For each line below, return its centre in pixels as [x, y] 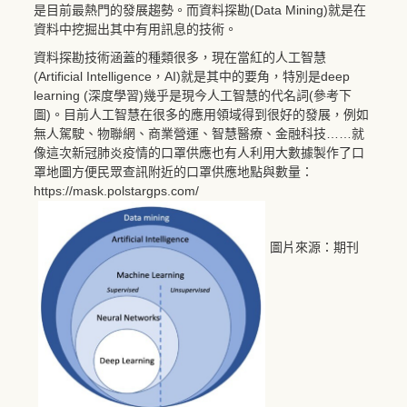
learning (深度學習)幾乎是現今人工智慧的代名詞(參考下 [193, 95]
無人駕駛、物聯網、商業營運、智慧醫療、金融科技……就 [199, 133]
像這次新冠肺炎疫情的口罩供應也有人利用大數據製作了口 [199, 152]
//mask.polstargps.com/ [132, 190]
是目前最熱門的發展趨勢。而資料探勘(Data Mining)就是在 [200, 10]
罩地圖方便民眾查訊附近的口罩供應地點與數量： [174, 171]
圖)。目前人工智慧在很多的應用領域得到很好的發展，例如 [201, 114]
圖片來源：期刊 [314, 247]
